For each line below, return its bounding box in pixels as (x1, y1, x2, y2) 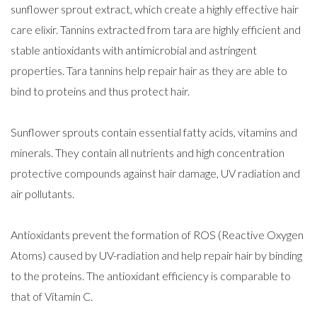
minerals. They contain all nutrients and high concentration (11, 146, 284, 159)
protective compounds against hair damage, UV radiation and (11, 166, 300, 180)
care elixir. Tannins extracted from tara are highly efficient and (11, 23, 301, 36)
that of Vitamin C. (11, 289, 93, 303)
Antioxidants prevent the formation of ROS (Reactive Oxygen (11, 228, 304, 241)
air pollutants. (11, 187, 74, 200)
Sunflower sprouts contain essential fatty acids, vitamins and (11, 125, 297, 139)
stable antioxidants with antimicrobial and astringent (11, 43, 257, 57)
